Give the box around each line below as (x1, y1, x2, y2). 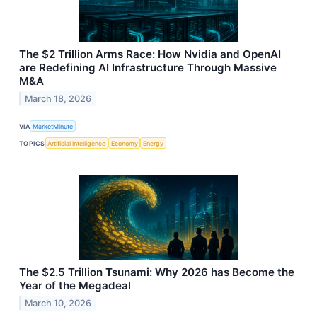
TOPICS (19, 139, 45, 147)
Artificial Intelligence (47, 139, 106, 147)
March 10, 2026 (25, 298, 92, 309)
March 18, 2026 (25, 93, 92, 104)
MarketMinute (33, 122, 74, 130)
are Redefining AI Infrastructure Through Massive (19, 61, 277, 75)
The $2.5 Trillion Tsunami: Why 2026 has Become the (19, 265, 294, 279)
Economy (110, 139, 138, 147)
